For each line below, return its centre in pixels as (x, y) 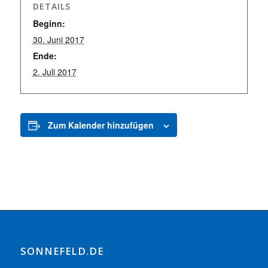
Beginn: (49, 23)
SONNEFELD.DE (62, 251)
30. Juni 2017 (58, 39)
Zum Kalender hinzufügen (100, 125)
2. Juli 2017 (54, 72)
